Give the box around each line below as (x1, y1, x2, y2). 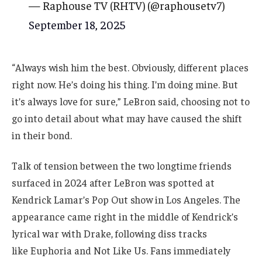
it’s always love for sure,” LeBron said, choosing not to (12, 95, 250, 108)
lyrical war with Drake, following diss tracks (12, 227, 207, 240)
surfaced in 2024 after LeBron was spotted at (12, 176, 215, 189)
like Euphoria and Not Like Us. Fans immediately (12, 244, 230, 257)
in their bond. (12, 129, 72, 142)
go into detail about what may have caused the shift (12, 112, 242, 125)
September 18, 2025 (29, 17, 126, 32)
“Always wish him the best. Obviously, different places (12, 61, 249, 74)
